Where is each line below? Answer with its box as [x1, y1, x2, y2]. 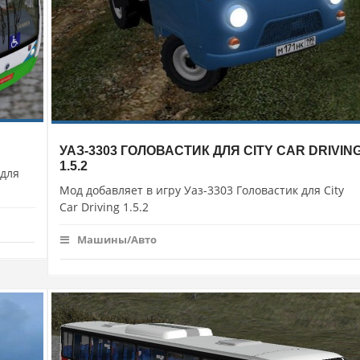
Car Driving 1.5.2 [59, 199, 149, 215]
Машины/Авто [77, 232, 157, 247]
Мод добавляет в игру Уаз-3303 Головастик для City [59, 182, 344, 198]
